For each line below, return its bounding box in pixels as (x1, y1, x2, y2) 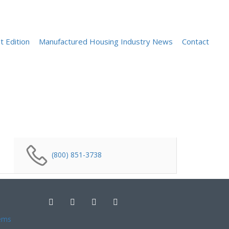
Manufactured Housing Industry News (38, 36, 173, 47)
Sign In (188, 13, 211, 21)
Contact (181, 36, 209, 47)
